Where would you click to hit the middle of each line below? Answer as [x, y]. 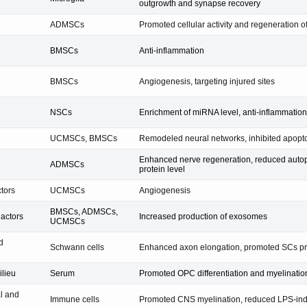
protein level [162, 169]
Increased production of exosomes [203, 216]
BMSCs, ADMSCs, [84, 211]
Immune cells [75, 299]
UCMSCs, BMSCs [84, 138]
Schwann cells [77, 247]
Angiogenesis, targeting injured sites [207, 81]
